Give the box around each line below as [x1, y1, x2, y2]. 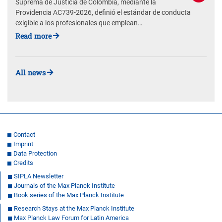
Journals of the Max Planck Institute [14, 181, 115, 189]
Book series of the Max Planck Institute [14, 191, 124, 199]
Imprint [13, 140, 33, 148]
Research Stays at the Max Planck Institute [14, 204, 134, 212]
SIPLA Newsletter [14, 172, 63, 180]
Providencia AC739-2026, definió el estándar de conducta [15, 8, 191, 17]
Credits [13, 159, 33, 166]
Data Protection [13, 149, 57, 157]
